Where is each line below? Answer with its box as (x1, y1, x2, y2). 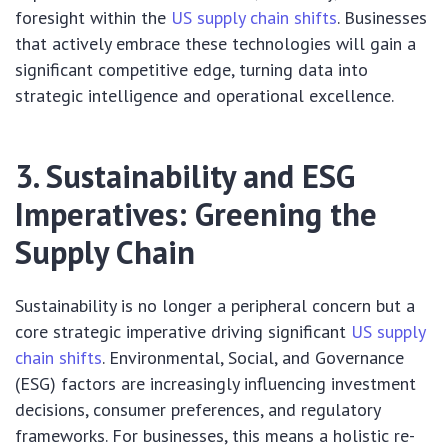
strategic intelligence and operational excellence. (15, 84, 394, 108)
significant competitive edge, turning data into (15, 58, 368, 82)
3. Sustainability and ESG (15, 155, 355, 198)
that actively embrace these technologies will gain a (15, 32, 416, 56)
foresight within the (15, 6, 171, 30)
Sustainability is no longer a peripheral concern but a (15, 294, 415, 318)
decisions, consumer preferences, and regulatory (15, 398, 380, 422)
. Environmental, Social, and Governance (102, 346, 404, 370)
